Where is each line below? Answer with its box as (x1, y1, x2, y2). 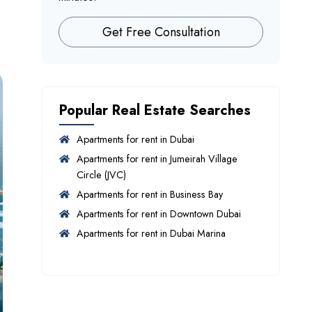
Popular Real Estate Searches (59, 100, 251, 120)
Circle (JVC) (76, 168, 126, 182)
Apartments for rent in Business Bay (76, 187, 223, 201)
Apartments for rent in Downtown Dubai (76, 207, 241, 221)
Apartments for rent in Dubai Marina (76, 226, 226, 240)
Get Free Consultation (102, 22, 220, 41)
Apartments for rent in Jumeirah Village (76, 152, 237, 166)
